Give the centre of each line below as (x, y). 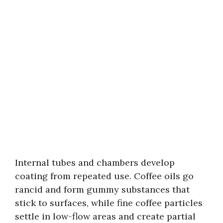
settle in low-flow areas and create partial (105, 216)
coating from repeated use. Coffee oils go (104, 176)
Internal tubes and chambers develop (95, 162)
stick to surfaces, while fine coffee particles (109, 203)
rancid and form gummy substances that (102, 189)
